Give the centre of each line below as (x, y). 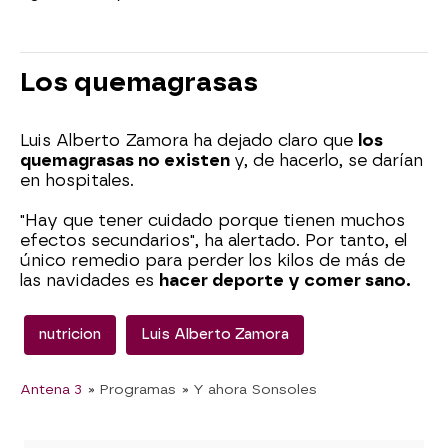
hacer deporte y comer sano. (285, 281)
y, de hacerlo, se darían (328, 161)
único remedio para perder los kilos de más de (212, 261)
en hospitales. (77, 181)
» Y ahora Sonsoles (249, 389)
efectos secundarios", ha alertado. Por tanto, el (213, 241)
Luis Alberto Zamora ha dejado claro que (189, 141)
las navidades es (89, 281)
